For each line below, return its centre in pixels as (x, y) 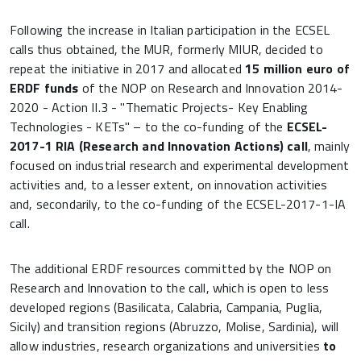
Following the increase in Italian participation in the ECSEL (170, 30)
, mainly (329, 146)
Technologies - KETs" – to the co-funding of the (148, 127)
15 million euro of (297, 69)
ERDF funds (46, 88)
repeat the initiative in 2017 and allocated (128, 69)
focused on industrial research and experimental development (180, 166)
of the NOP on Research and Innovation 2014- (212, 88)
